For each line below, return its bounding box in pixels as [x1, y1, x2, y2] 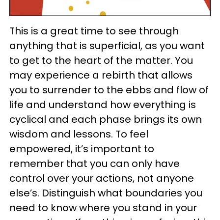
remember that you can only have [9, 157, 180, 171]
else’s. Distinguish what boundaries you [9, 186, 202, 200]
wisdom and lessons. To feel [9, 127, 148, 141]
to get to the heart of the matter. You [9, 54, 193, 68]
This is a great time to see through [9, 24, 179, 38]
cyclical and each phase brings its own [9, 112, 202, 127]
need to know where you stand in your [9, 201, 197, 215]
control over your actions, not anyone [9, 171, 194, 186]
